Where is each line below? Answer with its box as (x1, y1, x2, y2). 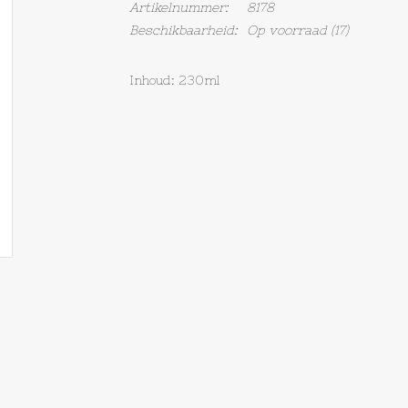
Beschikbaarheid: (128, 23, 238, 37)
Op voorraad (246, 23, 327, 37)
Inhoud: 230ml (128, 73, 219, 87)
